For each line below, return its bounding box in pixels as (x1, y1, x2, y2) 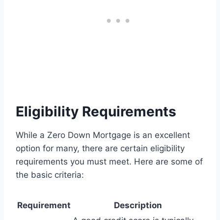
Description (113, 200, 162, 211)
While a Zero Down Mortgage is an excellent (16, 130, 190, 140)
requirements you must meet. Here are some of (16, 157, 203, 167)
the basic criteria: (16, 170, 84, 180)
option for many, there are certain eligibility (16, 143, 185, 154)
